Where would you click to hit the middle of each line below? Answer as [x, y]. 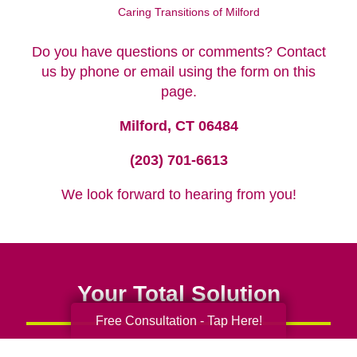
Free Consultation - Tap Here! [178, 320]
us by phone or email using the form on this [178, 71]
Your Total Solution [178, 293]
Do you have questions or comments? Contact [178, 51]
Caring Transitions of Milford [188, 12]
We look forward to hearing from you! [178, 194]
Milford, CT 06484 [178, 126]
